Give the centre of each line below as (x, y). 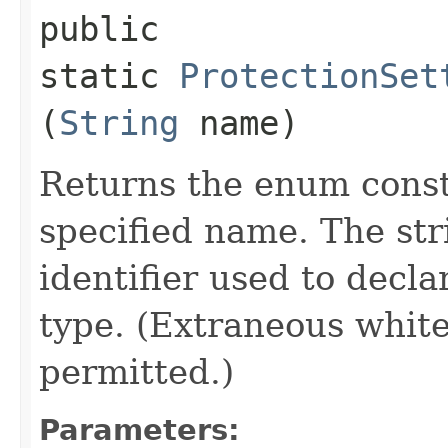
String (119, 122)
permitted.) (136, 371)
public (99, 28)
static (109, 75)
